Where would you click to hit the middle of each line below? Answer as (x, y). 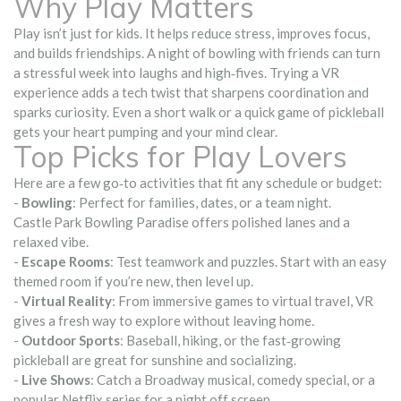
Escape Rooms (66, 261)
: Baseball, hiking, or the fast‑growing (230, 340)
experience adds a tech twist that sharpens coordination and (191, 92)
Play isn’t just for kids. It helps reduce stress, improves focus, (192, 33)
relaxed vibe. (51, 241)
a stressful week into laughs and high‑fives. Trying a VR (176, 72)
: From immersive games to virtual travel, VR (243, 300)
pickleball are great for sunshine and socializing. (155, 359)
